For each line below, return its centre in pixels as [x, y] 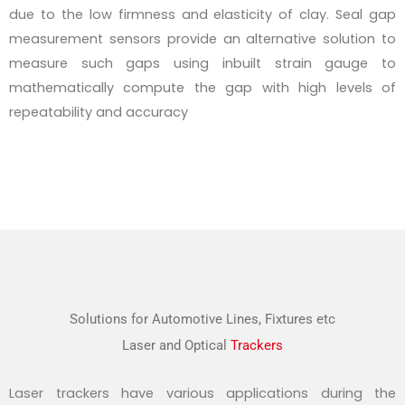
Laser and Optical [176, 345]
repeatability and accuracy [99, 113]
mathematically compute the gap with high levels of [202, 88]
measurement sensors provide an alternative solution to [202, 39]
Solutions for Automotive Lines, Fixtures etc [202, 319]
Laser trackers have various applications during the [202, 393]
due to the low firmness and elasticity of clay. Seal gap [202, 15]
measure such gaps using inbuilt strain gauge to [202, 64]
